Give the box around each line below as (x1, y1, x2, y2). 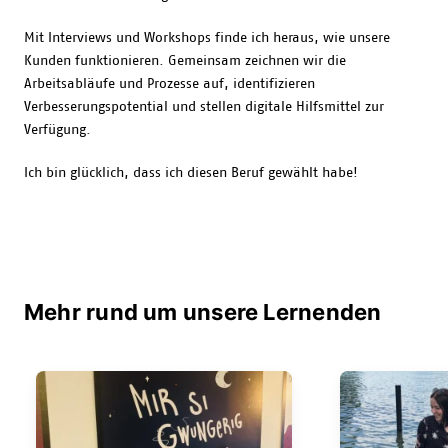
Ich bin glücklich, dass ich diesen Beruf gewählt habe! (24, 165, 362, 180)
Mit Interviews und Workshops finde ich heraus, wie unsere (24, 30, 390, 45)
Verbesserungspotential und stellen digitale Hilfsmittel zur (24, 99, 384, 114)
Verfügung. (24, 122, 95, 137)
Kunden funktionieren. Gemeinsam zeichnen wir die (24, 53, 346, 68)
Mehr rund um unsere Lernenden (24, 298, 382, 325)
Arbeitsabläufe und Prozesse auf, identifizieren (24, 76, 315, 91)
